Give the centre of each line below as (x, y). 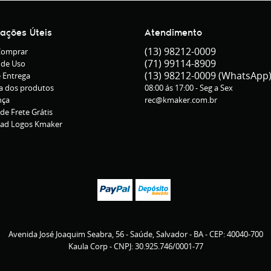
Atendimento (173, 32)
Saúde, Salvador (158, 234)
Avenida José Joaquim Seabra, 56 (66, 234)
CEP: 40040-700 (236, 234)
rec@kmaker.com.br (181, 100)
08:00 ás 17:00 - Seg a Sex (189, 88)
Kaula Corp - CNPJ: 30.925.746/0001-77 (135, 246)
